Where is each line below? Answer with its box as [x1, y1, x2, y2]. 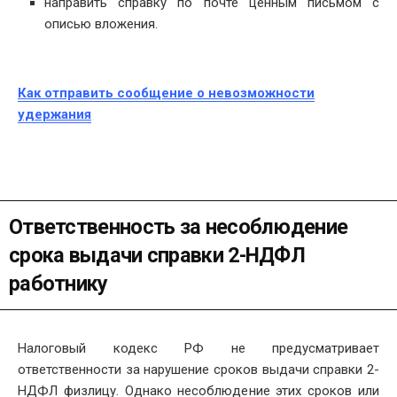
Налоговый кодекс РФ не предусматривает [18, 339, 379, 356]
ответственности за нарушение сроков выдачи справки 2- [18, 361, 379, 378]
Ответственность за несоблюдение [9, 214, 348, 240]
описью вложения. [44, 15, 158, 32]
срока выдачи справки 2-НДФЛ [9, 243, 306, 269]
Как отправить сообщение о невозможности [18, 84, 315, 101]
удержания [18, 105, 91, 122]
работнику [9, 271, 108, 297]
